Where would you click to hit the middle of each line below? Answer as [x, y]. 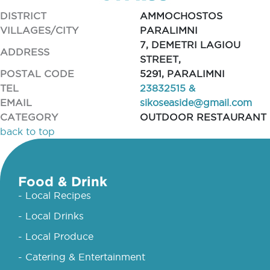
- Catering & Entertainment [82, 257]
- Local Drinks [51, 216]
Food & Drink [63, 181]
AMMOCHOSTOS [181, 16]
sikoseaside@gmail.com [196, 102]
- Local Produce [56, 236]
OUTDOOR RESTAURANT [203, 117]
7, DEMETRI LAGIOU [190, 45]
